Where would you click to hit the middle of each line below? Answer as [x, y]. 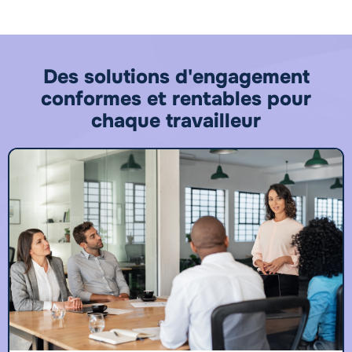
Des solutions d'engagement [176, 77]
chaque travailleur [176, 121]
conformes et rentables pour [176, 99]
